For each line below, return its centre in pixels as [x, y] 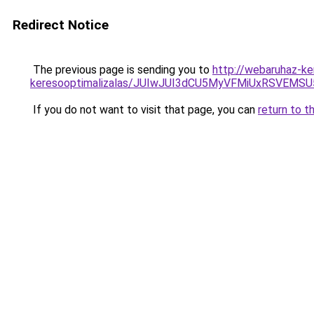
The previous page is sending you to [121, 70]
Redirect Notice [61, 25]
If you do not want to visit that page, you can [144, 110]
